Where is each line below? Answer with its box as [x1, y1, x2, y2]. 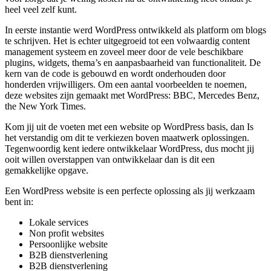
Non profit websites [29, 228, 104, 239]
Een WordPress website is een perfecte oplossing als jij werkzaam [5, 186, 255, 197]
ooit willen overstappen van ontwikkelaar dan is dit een [5, 154, 215, 165]
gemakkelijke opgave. [5, 165, 88, 176]
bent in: [5, 197, 33, 207]
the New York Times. [5, 101, 86, 112]
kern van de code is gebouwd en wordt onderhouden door [5, 68, 226, 79]
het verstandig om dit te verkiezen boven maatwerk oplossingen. [5, 132, 249, 143]
